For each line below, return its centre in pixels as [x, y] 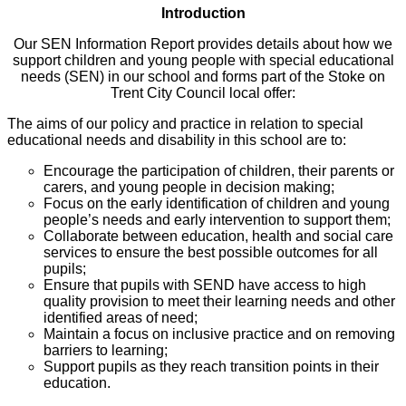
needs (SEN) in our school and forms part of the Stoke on [203, 77]
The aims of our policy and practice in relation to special [185, 124]
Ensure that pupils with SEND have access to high [205, 285]
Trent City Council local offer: [203, 93]
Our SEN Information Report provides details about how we [203, 44]
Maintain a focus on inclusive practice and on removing [219, 334]
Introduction [203, 14]
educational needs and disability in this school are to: [177, 140]
